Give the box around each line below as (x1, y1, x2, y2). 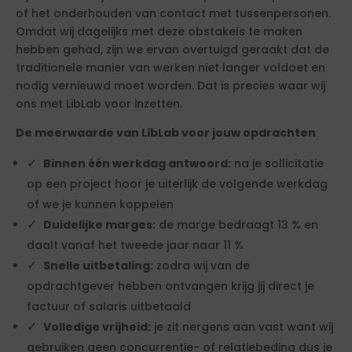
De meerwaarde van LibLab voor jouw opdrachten (16, 125, 316, 141)
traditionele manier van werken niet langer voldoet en (16, 60, 325, 75)
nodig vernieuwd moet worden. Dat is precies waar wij (16, 78, 325, 93)
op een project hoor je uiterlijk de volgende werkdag (27, 176, 328, 192)
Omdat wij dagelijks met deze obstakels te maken (16, 24, 302, 39)
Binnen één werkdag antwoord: (43, 156, 231, 171)
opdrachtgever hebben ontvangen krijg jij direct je (27, 278, 314, 294)
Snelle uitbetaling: (43, 258, 153, 273)
